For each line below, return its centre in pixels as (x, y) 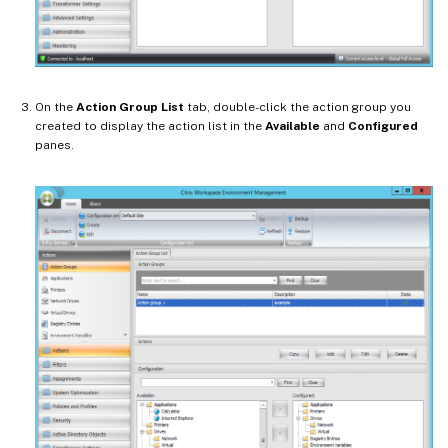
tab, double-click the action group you (297, 107)
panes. (54, 145)
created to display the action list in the (150, 126)
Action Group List (130, 107)
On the (55, 107)
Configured (383, 126)
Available (292, 126)
